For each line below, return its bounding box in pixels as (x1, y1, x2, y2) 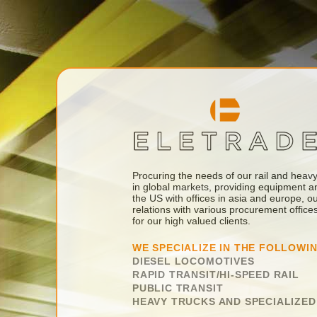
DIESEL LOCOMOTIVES (132, 256, 255, 267)
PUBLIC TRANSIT (132, 283, 224, 294)
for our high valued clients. (132, 216, 250, 226)
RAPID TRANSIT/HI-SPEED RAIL (132, 270, 299, 280)
